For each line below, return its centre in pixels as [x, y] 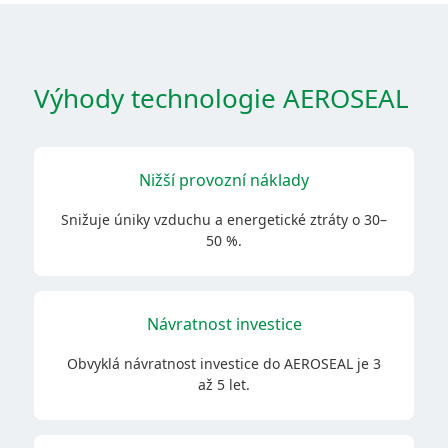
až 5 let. [224, 384]
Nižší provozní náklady [224, 180]
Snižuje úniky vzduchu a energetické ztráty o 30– [224, 219]
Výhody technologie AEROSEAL [221, 98]
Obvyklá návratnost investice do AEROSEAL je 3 [224, 363]
